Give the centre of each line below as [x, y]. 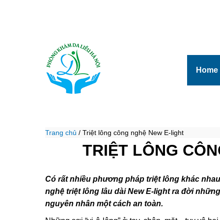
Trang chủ [61, 133]
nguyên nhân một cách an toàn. [104, 204]
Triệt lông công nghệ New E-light [133, 133]
